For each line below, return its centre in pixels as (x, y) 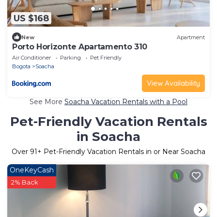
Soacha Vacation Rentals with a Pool (126, 102)
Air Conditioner (31, 58)
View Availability (173, 83)
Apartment (191, 37)
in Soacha (108, 137)
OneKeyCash (32, 170)
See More (47, 102)
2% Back (25, 182)
